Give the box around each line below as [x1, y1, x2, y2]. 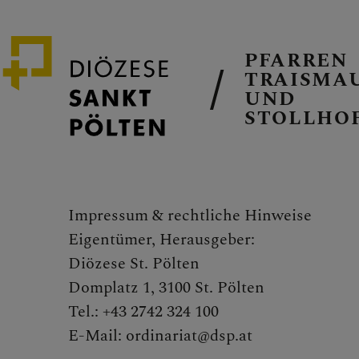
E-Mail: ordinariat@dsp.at [68, 324, 252, 349]
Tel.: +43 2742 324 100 [68, 300, 219, 325]
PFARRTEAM [155, 306, 348, 350]
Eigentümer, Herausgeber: [68, 228, 255, 252]
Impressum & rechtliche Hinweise [68, 204, 312, 228]
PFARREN [244, 46, 349, 76]
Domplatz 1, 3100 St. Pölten [68, 276, 264, 301]
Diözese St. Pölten [68, 252, 204, 276]
